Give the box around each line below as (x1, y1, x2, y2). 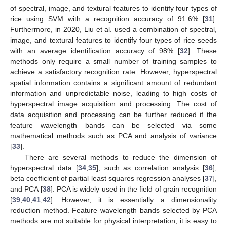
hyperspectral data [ (10, 163, 78, 172)
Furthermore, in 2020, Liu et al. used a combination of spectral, (10, 25, 217, 33)
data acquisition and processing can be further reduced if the (10, 110, 217, 119)
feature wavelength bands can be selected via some (10, 121, 217, 129)
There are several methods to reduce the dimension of (24, 153, 217, 161)
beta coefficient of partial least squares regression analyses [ (10, 174, 205, 182)
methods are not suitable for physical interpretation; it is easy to (10, 216, 217, 225)
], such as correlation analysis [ (96, 163, 205, 172)
